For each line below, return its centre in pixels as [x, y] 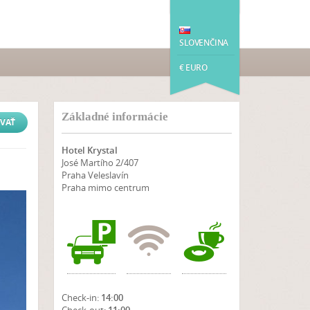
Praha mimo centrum [105, 188]
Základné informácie [115, 117]
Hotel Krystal [89, 150]
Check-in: [80, 298]
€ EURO [193, 67]
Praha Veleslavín [95, 175]
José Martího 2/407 [100, 163]
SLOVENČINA [204, 43]
